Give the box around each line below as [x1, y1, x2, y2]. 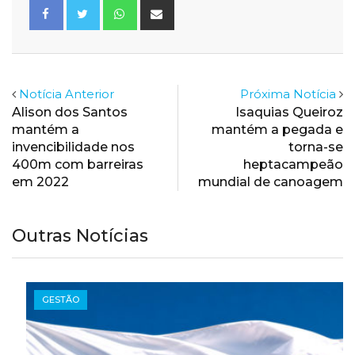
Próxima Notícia [240, 86, 336, 101]
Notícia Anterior [19, 86, 114, 101]
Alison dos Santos [12, 104, 128, 120]
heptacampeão [243, 156, 343, 172]
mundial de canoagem [198, 174, 343, 189]
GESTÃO [28, 293, 65, 305]
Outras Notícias [12, 224, 148, 246]
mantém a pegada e [212, 121, 343, 137]
